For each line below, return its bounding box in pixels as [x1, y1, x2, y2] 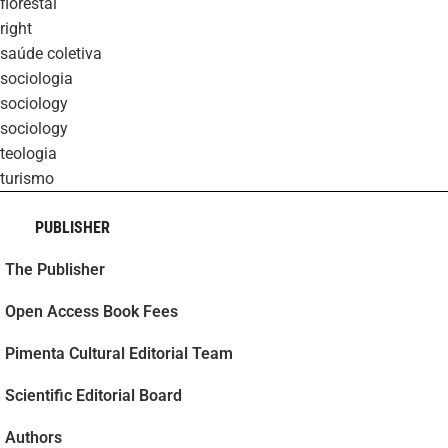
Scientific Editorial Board [5, 386, 182, 405]
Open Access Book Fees [5, 302, 178, 321]
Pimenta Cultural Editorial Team [5, 344, 233, 363]
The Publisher [5, 260, 105, 279]
